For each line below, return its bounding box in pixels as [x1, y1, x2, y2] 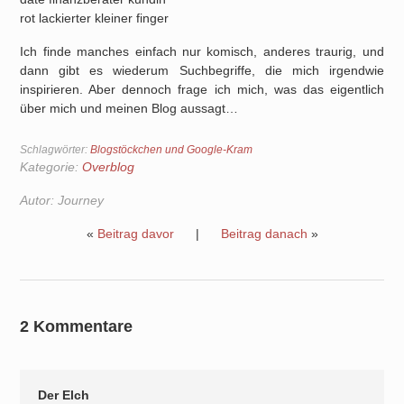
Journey [58, 193, 105, 207]
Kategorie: [20, 160, 79, 174]
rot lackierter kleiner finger [20, 11, 170, 25]
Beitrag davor [96, 226, 174, 241]
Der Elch [38, 388, 90, 402]
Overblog [82, 160, 135, 174]
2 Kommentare [20, 317, 170, 335]
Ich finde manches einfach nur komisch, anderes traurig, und [20, 44, 384, 59]
